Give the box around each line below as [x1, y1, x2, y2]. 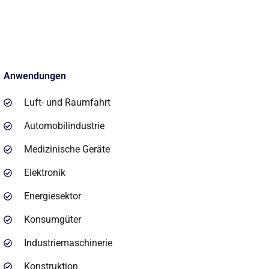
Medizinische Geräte [24, 144, 110, 156]
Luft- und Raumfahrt [24, 97, 111, 109]
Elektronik [24, 167, 66, 179]
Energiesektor [24, 190, 82, 202]
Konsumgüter [24, 214, 82, 226]
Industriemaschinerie [24, 237, 113, 249]
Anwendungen [3, 70, 66, 82]
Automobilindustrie [24, 120, 105, 132]
